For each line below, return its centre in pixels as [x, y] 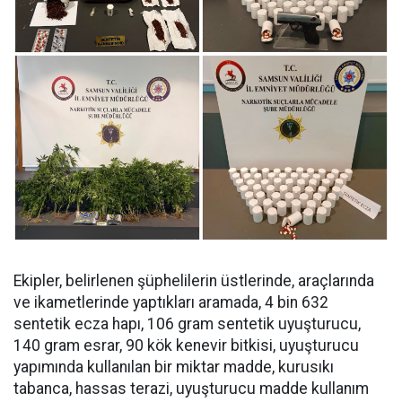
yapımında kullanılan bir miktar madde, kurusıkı [174, 367]
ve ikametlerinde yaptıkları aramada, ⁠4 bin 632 [171, 302]
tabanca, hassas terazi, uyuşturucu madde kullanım [191, 389]
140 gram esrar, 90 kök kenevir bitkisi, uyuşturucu [186, 345]
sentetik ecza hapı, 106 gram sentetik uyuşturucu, [187, 324]
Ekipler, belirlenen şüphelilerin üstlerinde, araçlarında [194, 281]
